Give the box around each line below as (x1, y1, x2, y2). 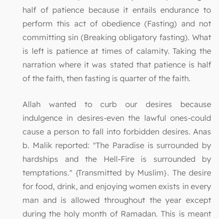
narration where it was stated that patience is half (22, 59, 211, 69)
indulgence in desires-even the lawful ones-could (22, 112, 211, 123)
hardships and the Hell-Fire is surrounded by (22, 153, 211, 164)
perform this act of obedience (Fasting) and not (22, 18, 211, 28)
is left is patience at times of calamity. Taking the (22, 45, 211, 56)
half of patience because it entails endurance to (22, 4, 211, 15)
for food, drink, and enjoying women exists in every (22, 181, 211, 191)
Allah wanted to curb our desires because (22, 99, 211, 109)
